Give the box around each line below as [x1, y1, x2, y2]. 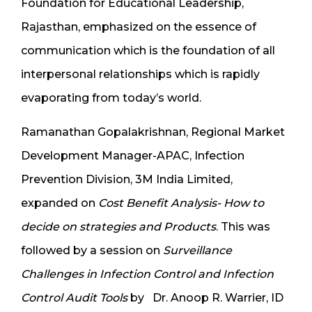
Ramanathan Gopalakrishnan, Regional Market [21, 125, 285, 139]
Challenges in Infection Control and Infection [21, 267, 274, 281]
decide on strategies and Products [21, 220, 216, 234]
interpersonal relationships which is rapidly [21, 68, 260, 81]
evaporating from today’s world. [21, 91, 204, 105]
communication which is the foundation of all [21, 44, 275, 58]
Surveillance [160, 244, 232, 258]
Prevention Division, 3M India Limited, [21, 173, 233, 187]
